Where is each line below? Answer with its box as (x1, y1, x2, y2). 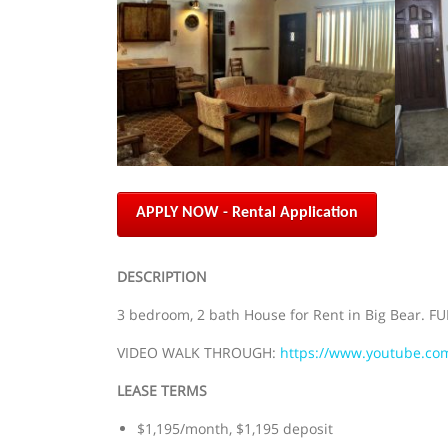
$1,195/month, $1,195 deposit (137, 419, 333, 439)
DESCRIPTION (117, 267, 207, 287)
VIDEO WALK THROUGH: (117, 343, 280, 363)
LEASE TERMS (117, 381, 207, 401)
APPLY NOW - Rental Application (136, 205, 358, 222)
